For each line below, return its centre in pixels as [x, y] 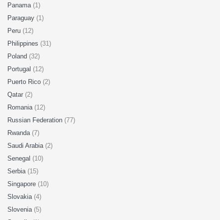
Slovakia [21, 197]
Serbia [17, 171]
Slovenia [21, 209]
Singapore [23, 184]
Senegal [20, 158]
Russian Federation [36, 120]
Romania [21, 107]
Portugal [20, 69]
